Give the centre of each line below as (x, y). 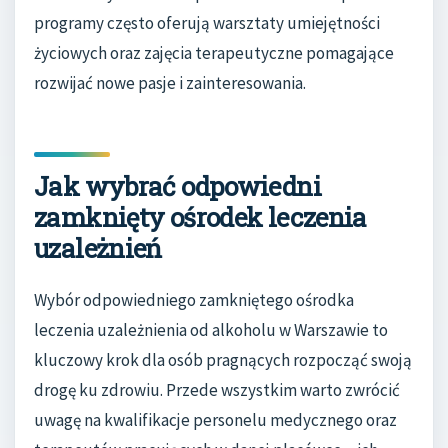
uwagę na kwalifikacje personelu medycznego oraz (215, 420)
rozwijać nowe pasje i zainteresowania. (170, 82)
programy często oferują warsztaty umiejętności (207, 22)
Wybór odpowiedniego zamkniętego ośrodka (194, 300)
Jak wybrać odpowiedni (177, 185)
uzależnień (98, 247)
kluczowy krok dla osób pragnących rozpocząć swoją (223, 360)
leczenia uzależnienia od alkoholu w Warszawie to (211, 330)
